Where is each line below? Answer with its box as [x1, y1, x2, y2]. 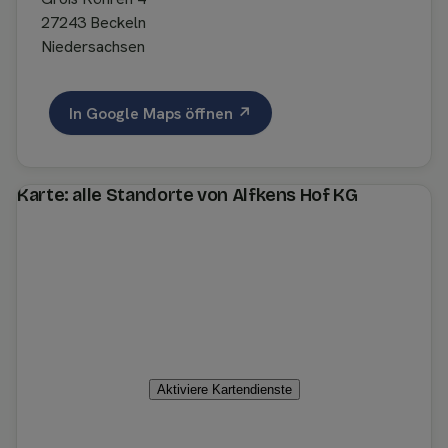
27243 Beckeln [41, 12, 146, 33]
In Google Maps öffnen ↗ [69, 102, 252, 124]
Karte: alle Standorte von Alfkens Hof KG [17, 184, 358, 206]
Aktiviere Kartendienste [156, 381, 292, 397]
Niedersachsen [41, 36, 145, 57]
